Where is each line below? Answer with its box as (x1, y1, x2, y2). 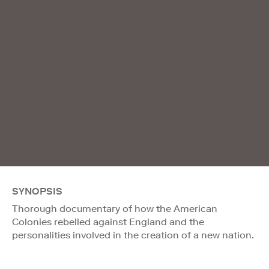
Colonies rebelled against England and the (12, 216, 204, 228)
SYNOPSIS (12, 185, 62, 197)
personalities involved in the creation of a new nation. (12, 229, 254, 241)
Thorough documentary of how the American (12, 202, 217, 214)
